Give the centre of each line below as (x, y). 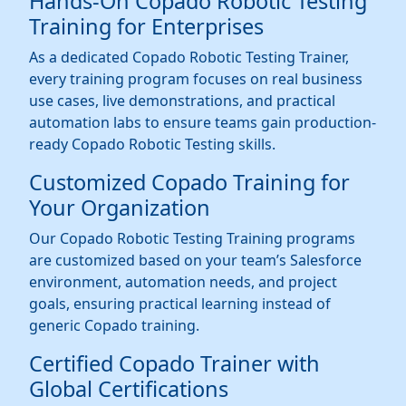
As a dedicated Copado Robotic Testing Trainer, (189, 58)
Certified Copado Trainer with (174, 364)
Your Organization (120, 208)
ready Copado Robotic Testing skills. (152, 145)
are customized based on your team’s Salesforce (195, 261)
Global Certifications (129, 389)
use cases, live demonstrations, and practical (182, 101)
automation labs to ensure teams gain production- (203, 123)
